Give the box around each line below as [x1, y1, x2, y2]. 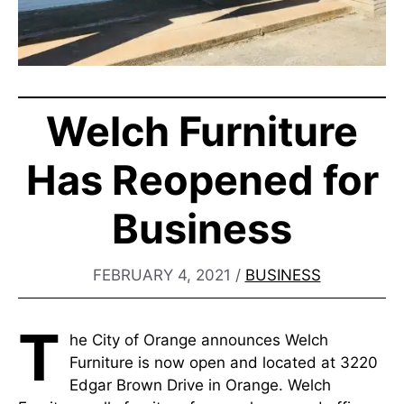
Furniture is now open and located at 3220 [69, 353, 378, 372]
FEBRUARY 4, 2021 [92, 265, 231, 284]
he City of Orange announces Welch [69, 330, 328, 349]
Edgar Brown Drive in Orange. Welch [69, 375, 331, 394]
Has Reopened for [25, 155, 379, 205]
